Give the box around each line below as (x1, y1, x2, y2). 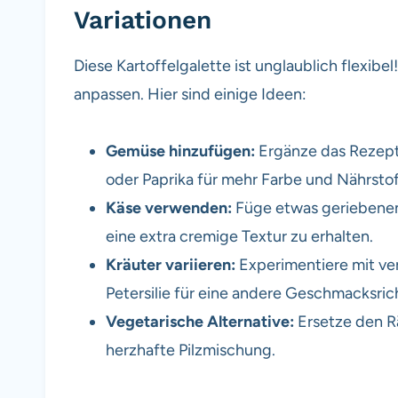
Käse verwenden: (106, 197, 232, 218)
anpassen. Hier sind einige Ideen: (74, 84, 306, 104)
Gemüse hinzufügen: (106, 140, 255, 161)
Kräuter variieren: (106, 254, 235, 275)
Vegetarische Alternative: (106, 311, 294, 331)
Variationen (74, 4, 211, 35)
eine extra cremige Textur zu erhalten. (106, 226, 373, 246)
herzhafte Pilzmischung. (106, 339, 275, 360)
